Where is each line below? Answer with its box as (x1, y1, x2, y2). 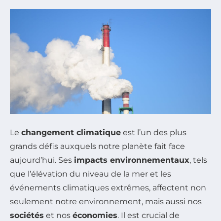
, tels (189, 155, 207, 165)
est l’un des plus (121, 127, 186, 137)
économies (73, 210, 117, 220)
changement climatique (21, 127, 121, 137)
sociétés (10, 210, 44, 220)
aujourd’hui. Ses (10, 155, 74, 165)
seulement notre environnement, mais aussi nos (10, 196, 202, 206)
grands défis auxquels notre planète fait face (10, 141, 185, 151)
